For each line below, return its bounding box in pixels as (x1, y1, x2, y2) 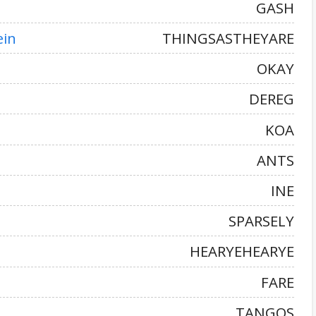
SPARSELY (229, 211, 294, 231)
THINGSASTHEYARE (162, 28, 294, 48)
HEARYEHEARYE (190, 241, 294, 262)
